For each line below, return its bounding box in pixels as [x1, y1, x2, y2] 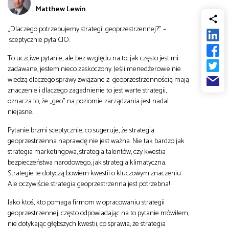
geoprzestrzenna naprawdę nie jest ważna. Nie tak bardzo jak [8, 134, 185, 147]
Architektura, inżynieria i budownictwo [53, 103, 176, 117]
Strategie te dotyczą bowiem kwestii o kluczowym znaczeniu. [8, 167, 182, 179]
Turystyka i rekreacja [80, 71, 149, 84]
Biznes [104, 6, 125, 20]
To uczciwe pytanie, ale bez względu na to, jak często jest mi [8, 52, 178, 64]
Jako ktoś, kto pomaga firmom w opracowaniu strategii [8, 196, 165, 209]
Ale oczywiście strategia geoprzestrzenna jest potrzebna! [8, 177, 170, 190]
